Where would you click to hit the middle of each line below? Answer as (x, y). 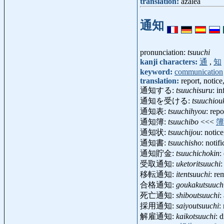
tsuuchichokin (198, 153)
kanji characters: (170, 62)
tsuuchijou (184, 132)
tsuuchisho (185, 143)
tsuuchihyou (187, 111)
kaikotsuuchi (196, 216)
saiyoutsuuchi (197, 206)
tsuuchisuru (194, 90)
